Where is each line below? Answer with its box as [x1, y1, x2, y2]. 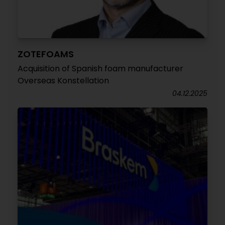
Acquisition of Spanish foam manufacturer [18, 63, 183, 74]
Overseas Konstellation [18, 75, 109, 86]
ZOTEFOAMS [18, 48, 74, 60]
